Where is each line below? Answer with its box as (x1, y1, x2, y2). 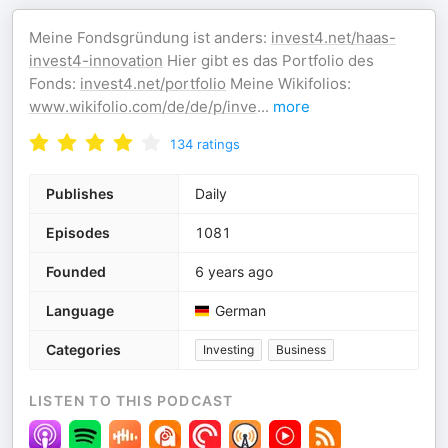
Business (276, 342, 326, 357)
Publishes (46, 185, 114, 202)
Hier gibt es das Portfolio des (163, 51, 374, 70)
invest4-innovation (29, 51, 163, 70)
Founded (46, 263, 106, 280)
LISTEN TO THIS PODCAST (29, 392, 234, 409)
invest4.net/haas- (271, 28, 396, 47)
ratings (197, 136, 240, 152)
